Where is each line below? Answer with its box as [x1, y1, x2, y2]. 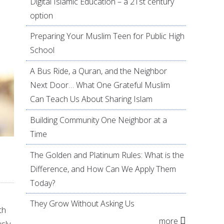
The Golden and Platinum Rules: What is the [30, 149, 184, 160]
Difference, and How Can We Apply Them [30, 163, 176, 174]
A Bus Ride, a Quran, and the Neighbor [30, 65, 167, 77]
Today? [30, 177, 55, 188]
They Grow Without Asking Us [30, 198, 135, 209]
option [30, 9, 53, 21]
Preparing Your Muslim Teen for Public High [30, 30, 185, 42]
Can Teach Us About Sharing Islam [30, 93, 153, 105]
